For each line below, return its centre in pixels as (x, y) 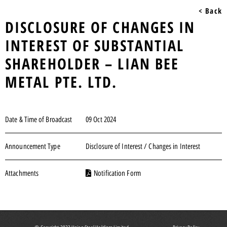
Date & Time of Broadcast (39, 119)
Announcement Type (33, 146)
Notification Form (117, 173)
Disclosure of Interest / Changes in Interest (143, 146)
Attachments (22, 173)
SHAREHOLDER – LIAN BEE (92, 63)
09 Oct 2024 (101, 119)
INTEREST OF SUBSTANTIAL (95, 45)
